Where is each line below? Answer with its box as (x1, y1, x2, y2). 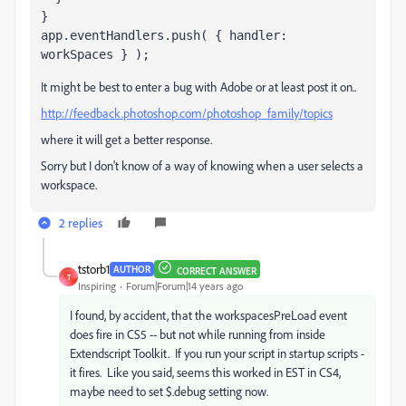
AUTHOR (113, 262, 150, 275)
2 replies (59, 215, 102, 230)
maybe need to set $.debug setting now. (70, 383, 268, 399)
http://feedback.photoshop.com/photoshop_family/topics (41, 105, 333, 121)
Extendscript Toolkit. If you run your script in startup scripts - (70, 345, 364, 361)
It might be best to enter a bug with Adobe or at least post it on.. (41, 79, 356, 94)
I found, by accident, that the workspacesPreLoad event (70, 307, 347, 323)
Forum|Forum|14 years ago (126, 279, 243, 293)
